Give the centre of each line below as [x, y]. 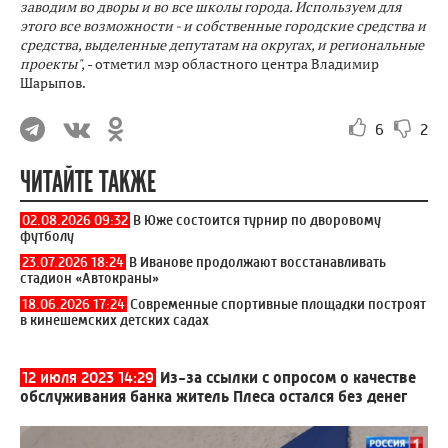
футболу [47, 235]
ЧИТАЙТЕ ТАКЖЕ [88, 182]
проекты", [52, 63]
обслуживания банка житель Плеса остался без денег [213, 396]
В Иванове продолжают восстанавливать [257, 261]
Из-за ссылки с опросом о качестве [288, 377]
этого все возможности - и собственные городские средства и [223, 25]
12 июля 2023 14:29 [88, 377]
